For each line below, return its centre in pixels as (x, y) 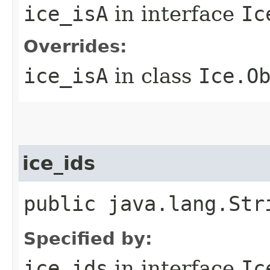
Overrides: (75, 46)
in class (153, 76)
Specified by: (88, 238)
